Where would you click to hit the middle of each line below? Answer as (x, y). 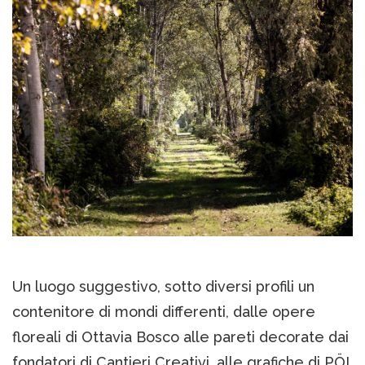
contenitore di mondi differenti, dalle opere (164, 312)
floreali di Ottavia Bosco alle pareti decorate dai (180, 337)
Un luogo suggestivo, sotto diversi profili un (163, 287)
